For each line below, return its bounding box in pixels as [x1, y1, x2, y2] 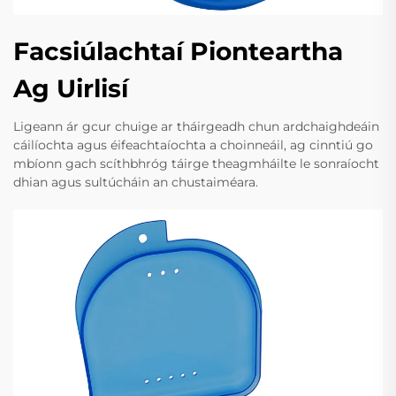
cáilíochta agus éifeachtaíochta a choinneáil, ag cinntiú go [13, 137, 373, 154]
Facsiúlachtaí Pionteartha [13, 36, 343, 67]
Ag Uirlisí [13, 73, 128, 104]
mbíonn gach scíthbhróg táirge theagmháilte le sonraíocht [13, 156, 379, 172]
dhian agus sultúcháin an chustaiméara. [13, 174, 258, 191]
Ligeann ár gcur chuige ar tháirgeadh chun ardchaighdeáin [13, 118, 379, 135]
